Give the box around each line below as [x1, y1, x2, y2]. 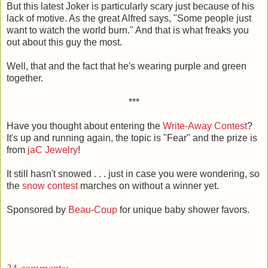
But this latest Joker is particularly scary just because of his [7, 1, 254, 12]
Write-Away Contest [163, 121, 247, 132]
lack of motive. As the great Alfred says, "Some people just [7, 13, 251, 24]
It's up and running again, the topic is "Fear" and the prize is [7, 133, 257, 144]
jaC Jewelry [28, 145, 78, 156]
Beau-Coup [68, 205, 117, 215]
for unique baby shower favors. [117, 205, 249, 215]
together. [7, 73, 43, 84]
